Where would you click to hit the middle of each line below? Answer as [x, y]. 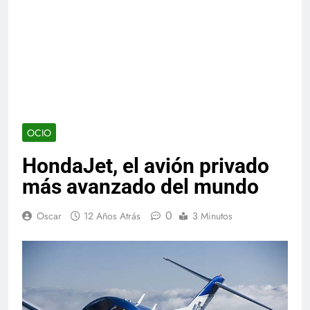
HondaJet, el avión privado [146, 165]
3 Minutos [212, 216]
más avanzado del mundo [140, 186]
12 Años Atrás [112, 216]
